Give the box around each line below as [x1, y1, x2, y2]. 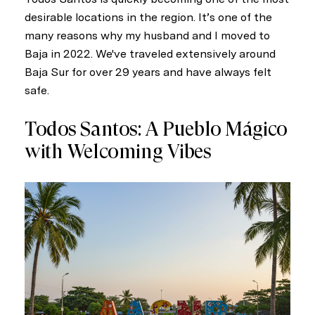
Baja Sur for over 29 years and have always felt [25, 65, 271, 79]
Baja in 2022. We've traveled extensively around [25, 46, 276, 60]
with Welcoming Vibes [25, 140, 212, 164]
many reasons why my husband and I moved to [25, 28, 270, 42]
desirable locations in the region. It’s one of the [25, 10, 272, 24]
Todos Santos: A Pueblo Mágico [25, 117, 288, 141]
